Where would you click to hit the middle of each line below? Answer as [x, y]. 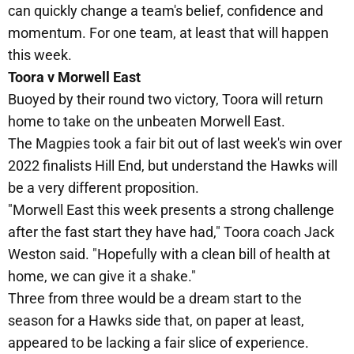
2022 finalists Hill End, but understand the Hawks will [173, 166]
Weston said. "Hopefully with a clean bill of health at [169, 254]
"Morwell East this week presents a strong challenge [171, 210]
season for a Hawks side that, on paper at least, [156, 321]
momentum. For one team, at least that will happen [168, 33]
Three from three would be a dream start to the [155, 299]
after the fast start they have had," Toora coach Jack [171, 232]
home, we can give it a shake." [102, 277]
